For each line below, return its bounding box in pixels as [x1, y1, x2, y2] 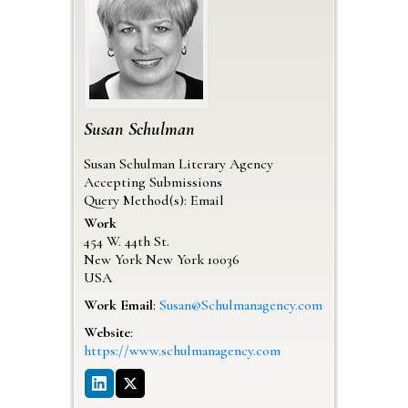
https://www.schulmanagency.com [83, 341, 280, 360]
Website [83, 322, 130, 342]
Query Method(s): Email [83, 190, 224, 209]
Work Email [83, 295, 153, 314]
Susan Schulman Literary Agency [83, 154, 273, 173]
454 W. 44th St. [83, 231, 169, 250]
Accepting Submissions [83, 172, 222, 191]
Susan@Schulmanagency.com [158, 295, 322, 314]
